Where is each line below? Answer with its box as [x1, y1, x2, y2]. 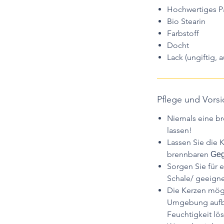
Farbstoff [167, 28, 199, 38]
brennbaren [167, 149, 210, 159]
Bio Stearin [167, 16, 205, 26]
